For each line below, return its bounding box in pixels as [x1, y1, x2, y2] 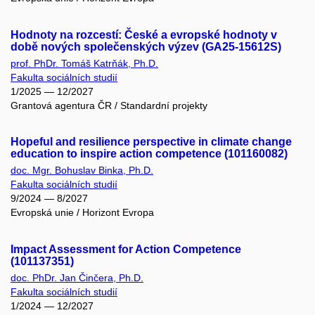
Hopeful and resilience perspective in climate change [11, 136, 292, 148]
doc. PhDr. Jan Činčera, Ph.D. [11, 271, 143, 283]
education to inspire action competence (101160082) [11, 148, 288, 160]
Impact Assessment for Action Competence [11, 243, 241, 255]
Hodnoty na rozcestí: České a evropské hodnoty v [11, 28, 277, 41]
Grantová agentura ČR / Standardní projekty [11, 99, 207, 111]
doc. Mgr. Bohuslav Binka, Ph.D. [11, 165, 153, 176]
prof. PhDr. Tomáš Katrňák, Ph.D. [11, 57, 158, 69]
